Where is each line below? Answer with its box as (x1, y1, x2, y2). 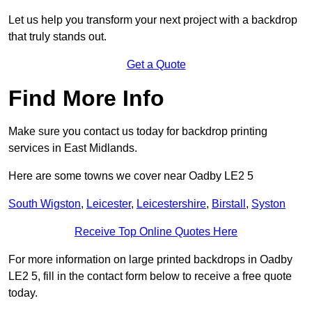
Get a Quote (126, 58, 186, 71)
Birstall (212, 198, 246, 210)
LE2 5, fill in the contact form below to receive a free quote (8, 270, 292, 283)
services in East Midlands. (8, 142, 137, 155)
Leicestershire (136, 198, 206, 210)
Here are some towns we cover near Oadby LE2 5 (8, 170, 253, 182)
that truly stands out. (8, 31, 107, 43)
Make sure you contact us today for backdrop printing (8, 125, 267, 138)
